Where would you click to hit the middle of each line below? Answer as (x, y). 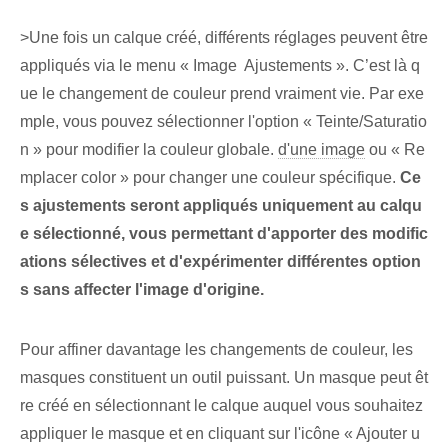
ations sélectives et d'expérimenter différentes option (220, 262)
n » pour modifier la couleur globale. (149, 150)
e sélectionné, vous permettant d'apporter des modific (224, 234)
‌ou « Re (395, 150)
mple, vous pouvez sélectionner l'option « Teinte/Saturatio (223, 122)
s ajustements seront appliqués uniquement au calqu (221, 206)
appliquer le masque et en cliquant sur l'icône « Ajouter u (220, 434)
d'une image (321, 150)
